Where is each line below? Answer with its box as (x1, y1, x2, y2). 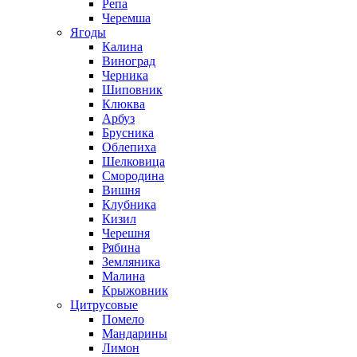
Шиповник (102, 83, 163, 96)
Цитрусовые (70, 298, 138, 312)
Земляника (102, 255, 160, 269)
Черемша (102, 11, 151, 25)
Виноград (102, 54, 155, 68)
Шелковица (102, 155, 165, 168)
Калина (102, 40, 143, 53)
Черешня (102, 226, 150, 240)
